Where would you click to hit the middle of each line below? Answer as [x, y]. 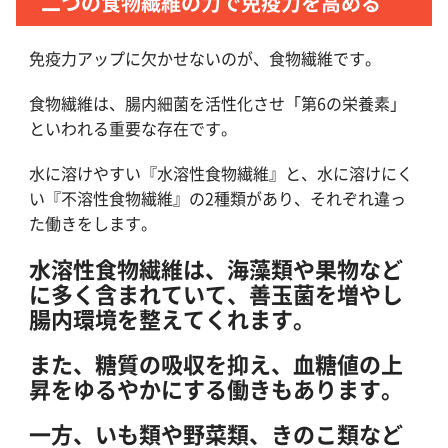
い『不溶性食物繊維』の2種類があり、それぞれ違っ [217, 198]
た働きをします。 [93, 223]
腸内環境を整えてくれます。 [172, 318]
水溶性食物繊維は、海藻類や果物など [216, 268]
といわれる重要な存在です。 [133, 128]
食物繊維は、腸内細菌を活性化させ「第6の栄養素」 [217, 103]
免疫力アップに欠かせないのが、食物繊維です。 [205, 58]
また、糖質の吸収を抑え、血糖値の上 [216, 363]
